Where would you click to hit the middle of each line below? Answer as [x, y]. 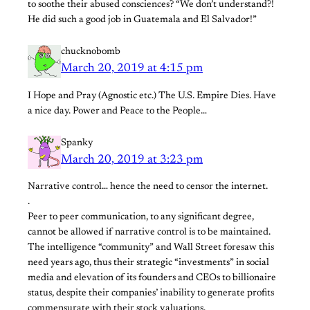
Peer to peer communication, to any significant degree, [141, 217]
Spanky [77, 143]
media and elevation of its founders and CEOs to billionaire [152, 278]
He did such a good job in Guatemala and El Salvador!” [142, 20]
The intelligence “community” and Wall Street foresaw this [151, 247]
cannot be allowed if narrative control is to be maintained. [149, 232]
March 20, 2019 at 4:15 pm [132, 69]
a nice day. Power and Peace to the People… [117, 111]
